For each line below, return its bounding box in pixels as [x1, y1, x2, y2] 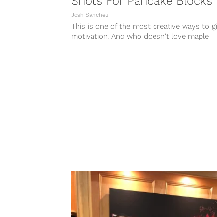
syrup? [71, 42, 94, 51]
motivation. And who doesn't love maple [71, 31, 209, 41]
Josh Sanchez [71, 11, 108, 18]
